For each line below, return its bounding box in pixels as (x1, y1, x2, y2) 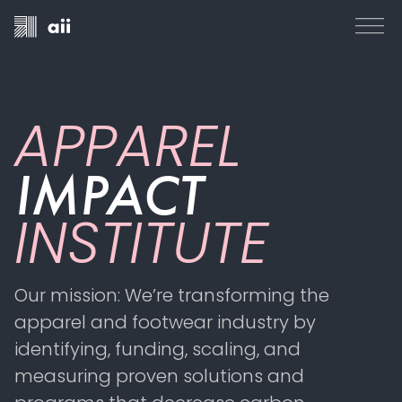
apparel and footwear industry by (14, 310, 316, 335)
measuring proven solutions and (14, 363, 304, 389)
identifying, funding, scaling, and (14, 336, 301, 362)
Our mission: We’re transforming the (14, 283, 329, 308)
